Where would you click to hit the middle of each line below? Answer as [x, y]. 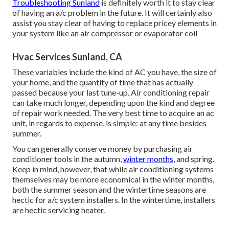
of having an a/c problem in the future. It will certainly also [112, 13]
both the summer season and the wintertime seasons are [109, 190]
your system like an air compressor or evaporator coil [105, 33]
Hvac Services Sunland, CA [67, 57]
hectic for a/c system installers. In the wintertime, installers [114, 200]
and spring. [194, 159]
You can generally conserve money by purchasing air [102, 149]
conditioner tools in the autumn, [68, 159]
